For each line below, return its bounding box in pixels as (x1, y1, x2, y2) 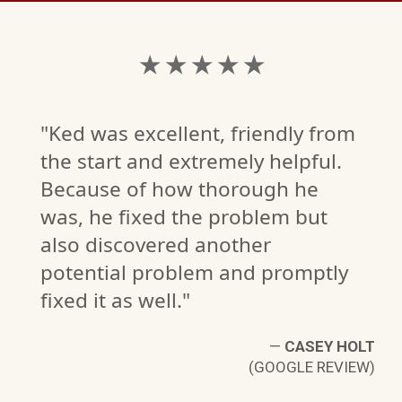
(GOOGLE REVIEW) (249, 358, 375, 377)
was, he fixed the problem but (40, 203, 328, 232)
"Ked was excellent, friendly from (40, 119, 355, 148)
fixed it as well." (40, 286, 190, 315)
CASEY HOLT (284, 337, 375, 356)
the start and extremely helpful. (40, 147, 342, 176)
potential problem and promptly (40, 258, 348, 287)
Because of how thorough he (40, 175, 319, 204)
